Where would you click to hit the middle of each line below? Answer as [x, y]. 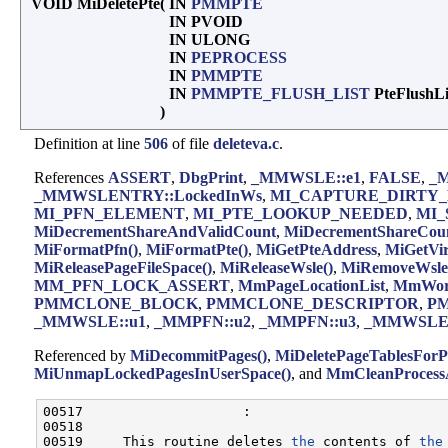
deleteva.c [246, 143]
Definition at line [89, 143]
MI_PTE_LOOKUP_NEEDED [300, 213]
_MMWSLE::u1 [90, 321]
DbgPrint [211, 177]
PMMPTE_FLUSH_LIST [280, 93]
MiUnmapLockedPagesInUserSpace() [162, 373]
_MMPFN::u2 [202, 321]
